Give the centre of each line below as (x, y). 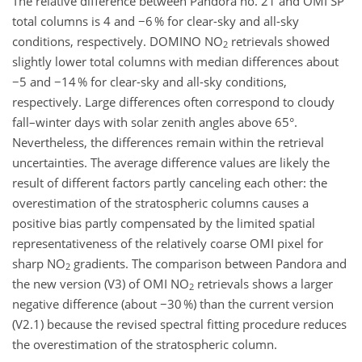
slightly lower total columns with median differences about (175, 61)
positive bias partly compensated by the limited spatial (164, 223)
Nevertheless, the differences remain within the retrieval (168, 142)
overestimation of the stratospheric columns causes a (160, 202)
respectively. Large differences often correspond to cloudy (173, 101)
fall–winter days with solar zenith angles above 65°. (155, 122)
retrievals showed (279, 41)
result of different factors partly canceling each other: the (170, 182)
